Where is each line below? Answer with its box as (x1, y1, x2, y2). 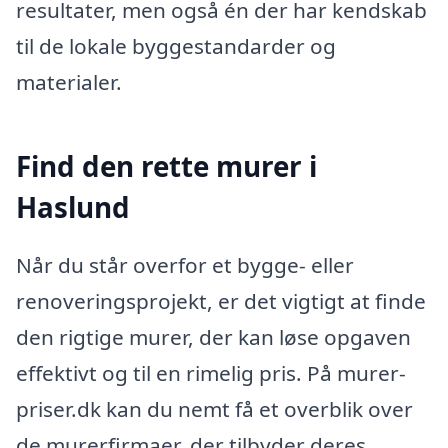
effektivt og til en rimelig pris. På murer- (16, 358, 406, 387)
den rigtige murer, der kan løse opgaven (16, 322, 411, 351)
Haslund (16, 188, 130, 227)
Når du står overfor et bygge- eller (16, 250, 354, 279)
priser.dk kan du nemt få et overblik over (16, 394, 413, 423)
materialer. (16, 67, 122, 96)
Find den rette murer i (16, 147, 317, 186)
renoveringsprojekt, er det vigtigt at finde (16, 286, 426, 315)
